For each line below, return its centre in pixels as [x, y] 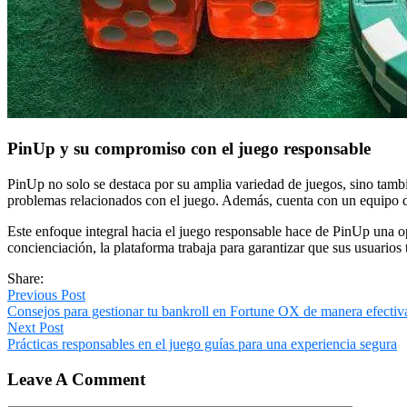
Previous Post [46, 294]
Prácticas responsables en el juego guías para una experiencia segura [202, 343]
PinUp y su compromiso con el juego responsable [189, 149]
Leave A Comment [76, 379]
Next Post [35, 327]
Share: [25, 278]
